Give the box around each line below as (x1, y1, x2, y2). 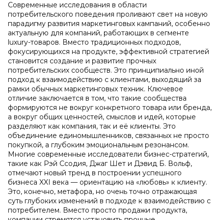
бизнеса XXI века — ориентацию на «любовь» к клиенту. (8, 178, 207, 187)
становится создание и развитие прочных (8, 56, 156, 65)
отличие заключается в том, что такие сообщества (8, 94, 187, 103)
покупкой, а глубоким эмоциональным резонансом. (8, 140, 189, 149)
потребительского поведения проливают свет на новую (8, 10, 208, 19)
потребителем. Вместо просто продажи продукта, (8, 206, 187, 215)
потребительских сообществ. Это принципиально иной (8, 66, 204, 75)
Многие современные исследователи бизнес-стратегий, (8, 150, 209, 159)
